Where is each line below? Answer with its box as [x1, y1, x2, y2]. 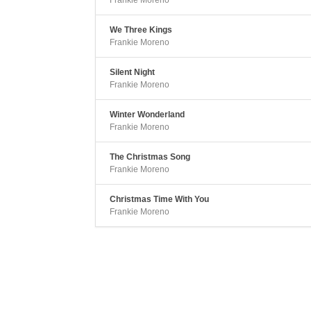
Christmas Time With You [109, 194, 209, 204]
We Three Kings [109, 25, 172, 35]
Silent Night [109, 67, 155, 77]
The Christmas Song [109, 152, 190, 162]
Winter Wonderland [109, 110, 185, 119]
